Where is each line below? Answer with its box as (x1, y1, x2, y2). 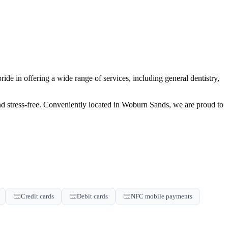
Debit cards (77, 192, 108, 200)
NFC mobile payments (131, 192, 192, 200)
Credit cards (21, 192, 54, 200)
